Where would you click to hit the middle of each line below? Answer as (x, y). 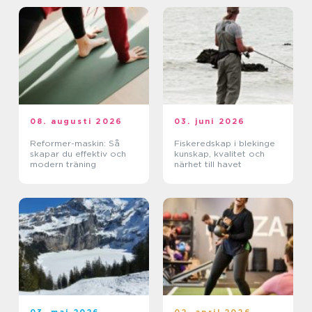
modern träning (63, 164)
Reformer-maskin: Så (75, 143)
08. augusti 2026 (77, 122)
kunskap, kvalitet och (219, 154)
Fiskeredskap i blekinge (225, 143)
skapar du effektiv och (78, 154)
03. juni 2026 (210, 122)
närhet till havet (208, 164)
